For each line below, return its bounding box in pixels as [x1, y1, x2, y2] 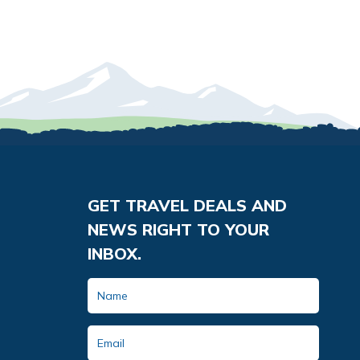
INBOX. [88, 243, 141, 264]
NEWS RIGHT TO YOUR [88, 219, 269, 240]
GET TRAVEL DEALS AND [88, 195, 287, 216]
